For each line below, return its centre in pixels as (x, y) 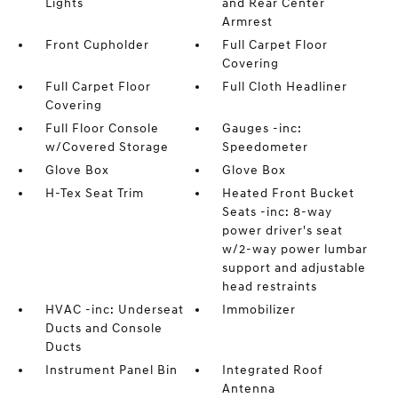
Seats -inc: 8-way (278, 212)
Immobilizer (259, 310)
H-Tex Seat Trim (94, 193)
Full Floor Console (102, 128)
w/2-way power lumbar (295, 249)
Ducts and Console (103, 328)
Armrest (248, 22)
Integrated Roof (273, 370)
